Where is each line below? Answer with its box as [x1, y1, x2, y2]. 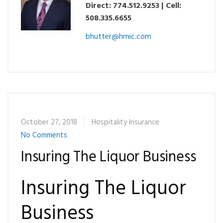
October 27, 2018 [21, 116, 77, 128]
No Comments [21, 129, 67, 141]
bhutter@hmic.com [86, 30, 151, 43]
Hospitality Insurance [92, 116, 159, 128]
